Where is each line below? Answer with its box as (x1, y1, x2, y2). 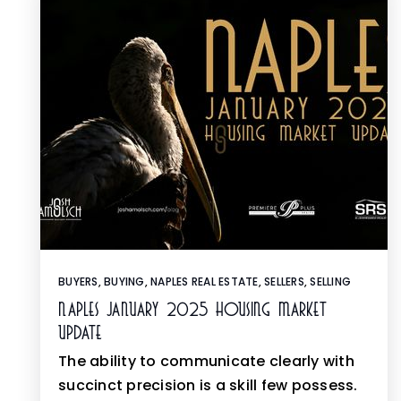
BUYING (104, 274, 145, 289)
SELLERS (264, 274, 304, 289)
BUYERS (58, 274, 98, 289)
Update (58, 323, 102, 343)
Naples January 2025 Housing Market (58, 300, 327, 320)
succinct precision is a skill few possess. (58, 375, 358, 396)
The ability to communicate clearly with (58, 351, 354, 371)
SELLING (310, 274, 351, 289)
